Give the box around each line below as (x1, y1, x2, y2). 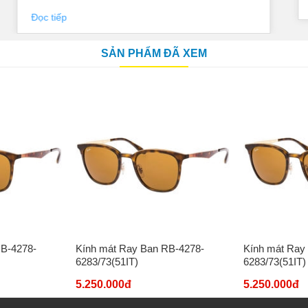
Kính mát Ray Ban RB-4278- (75, 243, 204, 255)
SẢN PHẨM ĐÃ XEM (101, 47, 207, 60)
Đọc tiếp (31, 12, 70, 23)
